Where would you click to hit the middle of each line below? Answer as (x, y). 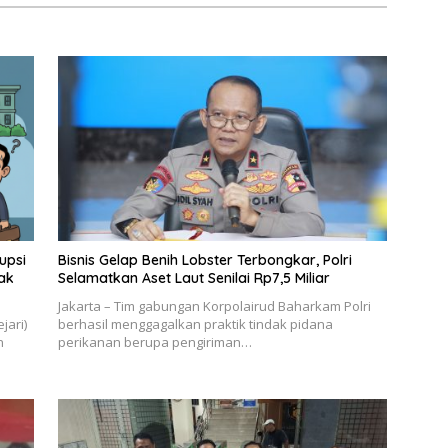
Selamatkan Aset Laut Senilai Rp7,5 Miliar (193, 278)
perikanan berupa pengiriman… (154, 342)
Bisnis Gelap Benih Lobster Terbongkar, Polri (204, 260)
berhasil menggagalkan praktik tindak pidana (195, 324)
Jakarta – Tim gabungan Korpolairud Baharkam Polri (214, 306)
